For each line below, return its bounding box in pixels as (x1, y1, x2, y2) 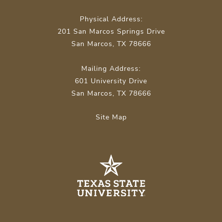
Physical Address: (79, 14, 143, 24)
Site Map (95, 112, 127, 122)
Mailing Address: (81, 64, 141, 74)
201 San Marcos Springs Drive (57, 27, 165, 37)
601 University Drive (75, 76, 147, 86)
